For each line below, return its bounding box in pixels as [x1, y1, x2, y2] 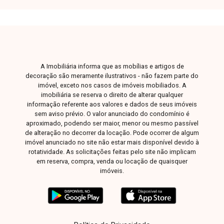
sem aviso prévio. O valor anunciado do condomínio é [34, 109, 189, 117]
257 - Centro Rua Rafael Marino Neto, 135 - [25, 16, 175, 26]
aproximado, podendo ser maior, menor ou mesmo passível [25, 119, 198, 127]
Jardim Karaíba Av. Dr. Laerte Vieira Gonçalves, [25, 28, 187, 38]
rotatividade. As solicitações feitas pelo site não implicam [28, 147, 196, 155]
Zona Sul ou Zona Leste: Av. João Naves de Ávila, [25, 4, 197, 14]
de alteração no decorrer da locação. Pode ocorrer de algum [25, 128, 199, 136]
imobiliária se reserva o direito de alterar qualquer [41, 90, 183, 98]
